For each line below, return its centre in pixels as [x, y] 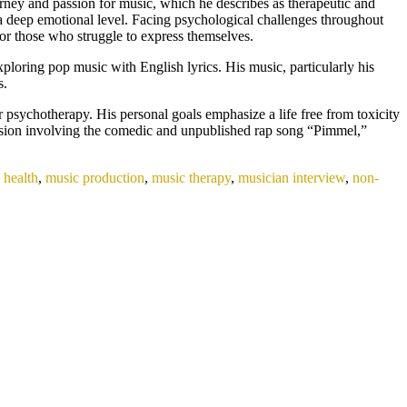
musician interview [292, 177]
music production [95, 177]
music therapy [191, 177]
